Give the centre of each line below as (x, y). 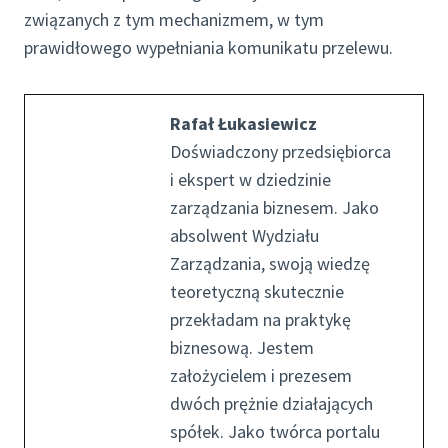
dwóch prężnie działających (271, 404)
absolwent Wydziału (244, 236)
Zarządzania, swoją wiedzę (270, 264)
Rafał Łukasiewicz (243, 124)
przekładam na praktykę (260, 320)
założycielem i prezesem (261, 376)
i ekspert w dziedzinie (250, 180)
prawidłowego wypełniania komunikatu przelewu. (208, 48)
